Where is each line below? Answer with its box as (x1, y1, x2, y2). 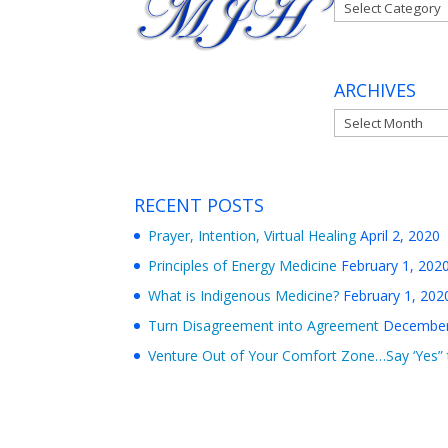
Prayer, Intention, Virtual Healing (148, 225, 357, 245)
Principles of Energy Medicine (148, 255, 338, 275)
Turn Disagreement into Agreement (148, 315, 380, 335)
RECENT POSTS (134, 192, 265, 217)
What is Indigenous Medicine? (148, 285, 340, 305)
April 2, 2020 (360, 225, 441, 245)
